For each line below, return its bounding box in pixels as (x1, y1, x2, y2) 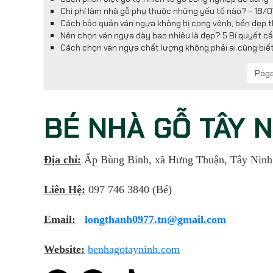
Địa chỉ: (44, 154, 81, 166)
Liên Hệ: (44, 183, 85, 196)
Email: (44, 213, 76, 225)
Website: (44, 243, 85, 255)
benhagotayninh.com (88, 243, 180, 255)
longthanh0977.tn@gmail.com (85, 213, 226, 225)
